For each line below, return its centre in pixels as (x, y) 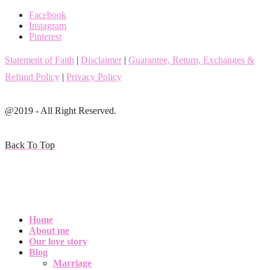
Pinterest (45, 37)
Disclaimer (101, 60)
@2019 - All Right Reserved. (61, 111)
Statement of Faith (39, 60)
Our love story (58, 242)
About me (49, 231)
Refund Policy (32, 77)
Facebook (48, 15)
